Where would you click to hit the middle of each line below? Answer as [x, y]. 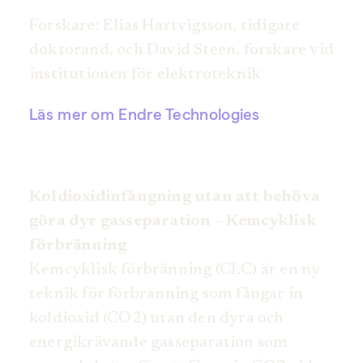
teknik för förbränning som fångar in [167, 295]
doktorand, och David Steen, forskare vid [182, 51]
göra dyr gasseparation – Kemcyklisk [173, 222]
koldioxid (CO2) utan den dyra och [157, 319]
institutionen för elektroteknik [145, 75]
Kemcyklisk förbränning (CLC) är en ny [175, 270]
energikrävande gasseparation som [159, 343]
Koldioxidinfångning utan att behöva [175, 197]
